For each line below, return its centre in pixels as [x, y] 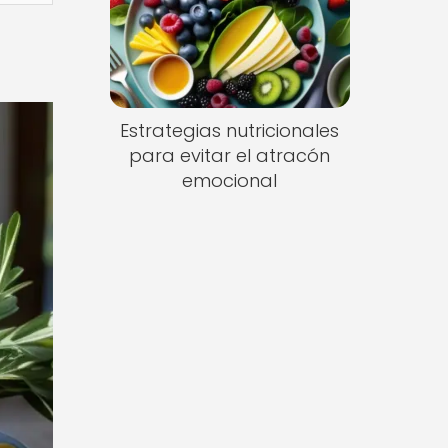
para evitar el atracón [230, 156]
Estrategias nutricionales [230, 131]
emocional [230, 181]
